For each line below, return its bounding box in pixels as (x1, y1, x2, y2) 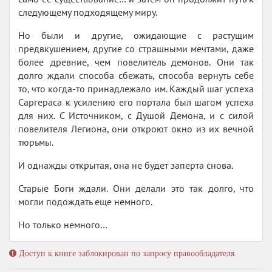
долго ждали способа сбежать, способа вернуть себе (18, 69, 254, 81)
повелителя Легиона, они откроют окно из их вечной (18, 123, 254, 135)
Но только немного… (18, 219, 107, 231)
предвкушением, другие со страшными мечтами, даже (18, 42, 254, 55)
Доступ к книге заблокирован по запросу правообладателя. (16, 249, 237, 258)
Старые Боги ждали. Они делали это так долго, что (18, 182, 254, 194)
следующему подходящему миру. (18, 6, 157, 18)
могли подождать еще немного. (18, 195, 152, 208)
